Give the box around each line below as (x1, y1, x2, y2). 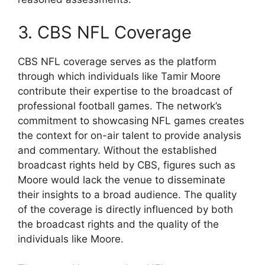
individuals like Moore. (18, 232, 124, 245)
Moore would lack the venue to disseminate (18, 173, 225, 186)
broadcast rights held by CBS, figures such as (18, 159, 235, 171)
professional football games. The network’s (18, 99, 222, 112)
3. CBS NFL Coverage (18, 21, 192, 43)
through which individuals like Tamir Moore (18, 70, 221, 82)
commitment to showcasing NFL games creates (18, 114, 244, 127)
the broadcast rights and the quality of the (18, 218, 219, 230)
